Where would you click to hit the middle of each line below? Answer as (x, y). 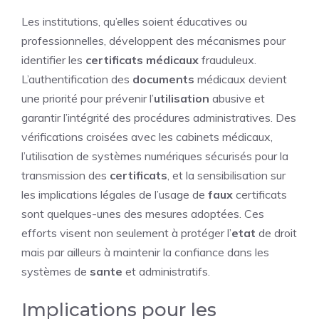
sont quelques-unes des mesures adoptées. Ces (143, 213)
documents (163, 79)
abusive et (237, 98)
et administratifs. (166, 271)
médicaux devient (241, 79)
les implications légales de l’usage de (115, 194)
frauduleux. (228, 59)
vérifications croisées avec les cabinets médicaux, (147, 136)
